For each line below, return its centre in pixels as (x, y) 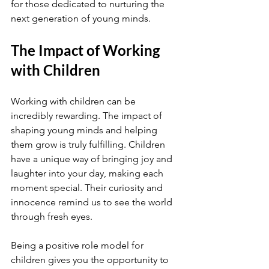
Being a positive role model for (78, 245)
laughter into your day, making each (88, 173)
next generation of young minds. (81, 18)
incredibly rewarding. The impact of (88, 116)
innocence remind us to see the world (93, 202)
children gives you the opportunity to (91, 260)
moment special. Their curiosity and (88, 188)
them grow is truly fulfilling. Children (89, 144)
